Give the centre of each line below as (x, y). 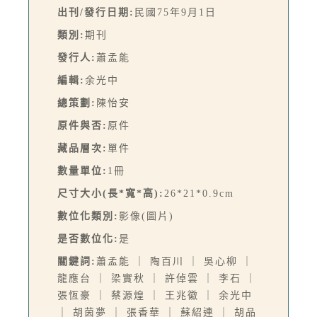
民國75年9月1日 (175, 12)
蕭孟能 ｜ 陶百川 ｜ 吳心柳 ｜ (175, 261)
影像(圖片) (146, 216)
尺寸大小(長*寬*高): (111, 193)
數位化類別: (88, 216)
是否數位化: (88, 238)
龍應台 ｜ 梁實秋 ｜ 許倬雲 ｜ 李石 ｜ (157, 278)
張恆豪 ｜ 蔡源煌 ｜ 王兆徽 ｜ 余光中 (155, 295)
